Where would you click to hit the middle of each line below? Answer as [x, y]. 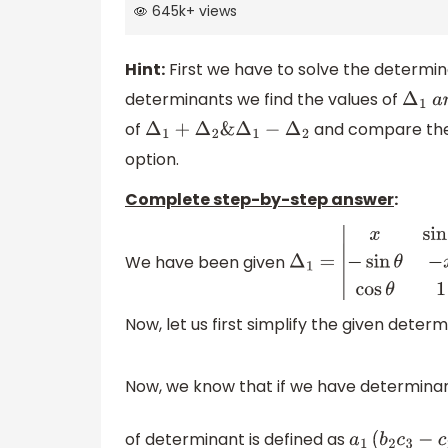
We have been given [207, 262]
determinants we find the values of [263, 100]
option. [152, 160]
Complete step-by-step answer [259, 200]
